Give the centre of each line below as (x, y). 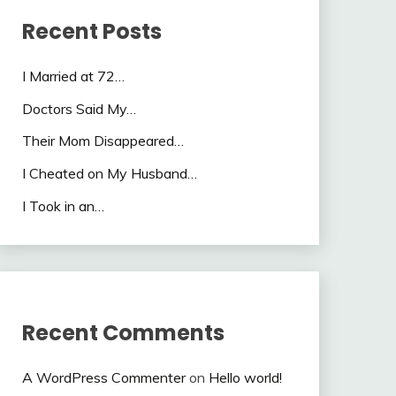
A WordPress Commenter (103, 377)
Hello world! (245, 377)
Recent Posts (91, 31)
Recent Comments (123, 332)
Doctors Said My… (79, 108)
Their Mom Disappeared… (103, 141)
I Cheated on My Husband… (109, 174)
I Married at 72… (73, 76)
